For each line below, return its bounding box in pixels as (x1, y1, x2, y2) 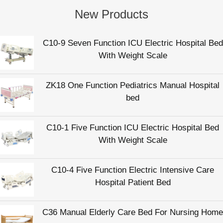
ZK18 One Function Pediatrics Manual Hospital (46, 81, 220, 91)
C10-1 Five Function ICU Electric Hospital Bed (46, 123, 219, 133)
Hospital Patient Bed (95, 178, 171, 188)
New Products (75, 7, 148, 21)
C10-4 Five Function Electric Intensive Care (51, 165, 214, 175)
